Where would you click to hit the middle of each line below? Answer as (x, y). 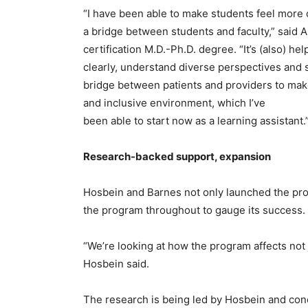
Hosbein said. (116, 264)
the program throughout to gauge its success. (194, 210)
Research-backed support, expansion (177, 156)
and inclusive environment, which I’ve (174, 103)
